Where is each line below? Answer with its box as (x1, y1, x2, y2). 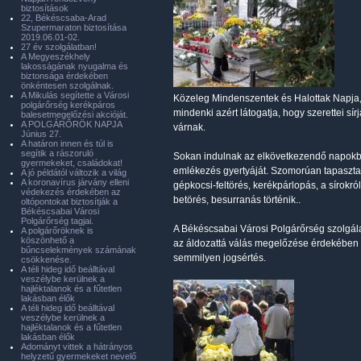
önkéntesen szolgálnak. (21, 81, 114, 90)
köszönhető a (21, 235, 74, 245)
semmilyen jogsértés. (173, 252, 266, 263)
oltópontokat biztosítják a (21, 197, 118, 206)
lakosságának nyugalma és (21, 61, 128, 71)
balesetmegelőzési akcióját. (21, 110, 128, 119)
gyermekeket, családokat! (21, 158, 122, 168)
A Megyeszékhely (21, 52, 90, 61)
